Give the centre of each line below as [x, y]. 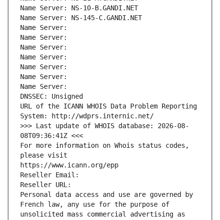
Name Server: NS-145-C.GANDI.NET [81, 18]
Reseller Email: [52, 175]
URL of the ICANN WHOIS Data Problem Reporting [109, 106]
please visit [44, 155]
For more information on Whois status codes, [105, 146]
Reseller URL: [48, 185]
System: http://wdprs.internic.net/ [87, 116]
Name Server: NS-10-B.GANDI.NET [79, 8]
